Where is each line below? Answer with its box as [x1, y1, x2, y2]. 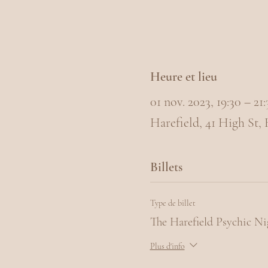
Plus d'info [150, 241, 185, 252]
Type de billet [150, 198, 196, 209]
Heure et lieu [150, 69, 217, 85]
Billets [150, 159, 182, 175]
